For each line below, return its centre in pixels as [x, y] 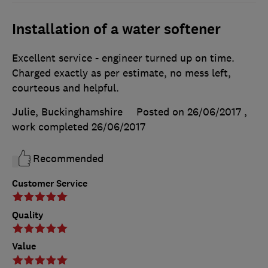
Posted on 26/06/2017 [189, 112]
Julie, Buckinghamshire [67, 112]
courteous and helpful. [66, 88]
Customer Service [50, 183]
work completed [52, 127]
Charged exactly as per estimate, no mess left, [121, 73]
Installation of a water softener [116, 29]
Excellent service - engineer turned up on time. [123, 58]
